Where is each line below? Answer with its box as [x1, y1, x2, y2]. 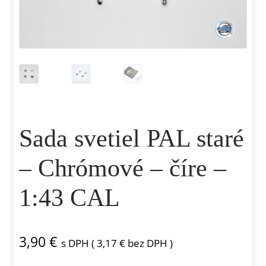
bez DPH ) [125, 236, 173, 251]
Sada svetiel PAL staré [19, 125, 244, 153]
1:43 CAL [19, 184, 120, 212]
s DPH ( [61, 236, 97, 251]
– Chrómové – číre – [19, 154, 226, 182]
